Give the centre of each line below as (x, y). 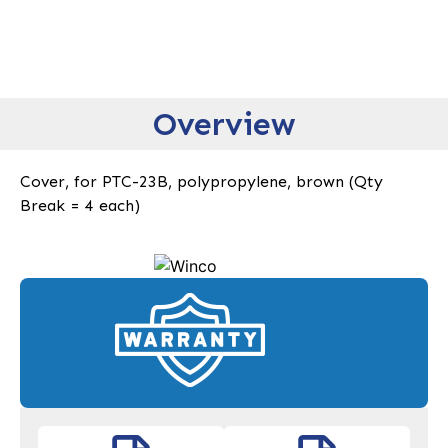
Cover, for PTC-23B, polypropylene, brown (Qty (201, 182)
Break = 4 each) (80, 206)
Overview (224, 124)
